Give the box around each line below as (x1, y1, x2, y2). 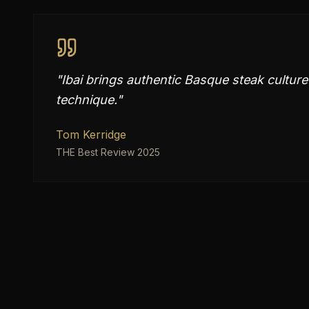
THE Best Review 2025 (56, 146, 160, 158)
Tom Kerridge (56, 128, 126, 141)
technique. (56, 92, 117, 107)
